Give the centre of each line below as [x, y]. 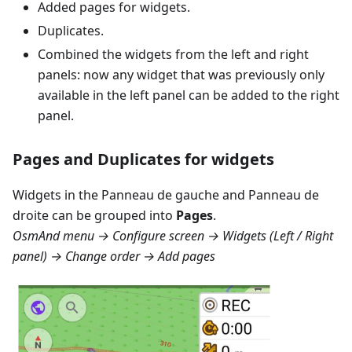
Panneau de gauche [160, 195]
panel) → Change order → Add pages [114, 257]
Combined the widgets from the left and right [173, 55]
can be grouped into [112, 216]
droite [31, 216]
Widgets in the [57, 195]
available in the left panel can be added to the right [189, 95]
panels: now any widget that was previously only [181, 75]
